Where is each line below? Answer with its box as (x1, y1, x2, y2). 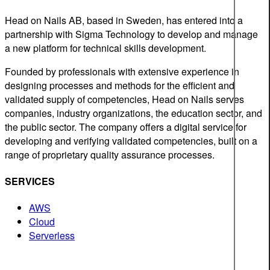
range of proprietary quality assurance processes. (5, 147, 215, 162)
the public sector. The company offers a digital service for (5, 119, 246, 134)
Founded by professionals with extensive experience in (5, 64, 239, 78)
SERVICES (5, 174, 55, 189)
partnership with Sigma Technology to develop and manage (5, 27, 258, 41)
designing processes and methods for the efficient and (5, 78, 234, 92)
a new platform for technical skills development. (5, 40, 206, 55)
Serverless (29, 228, 75, 243)
